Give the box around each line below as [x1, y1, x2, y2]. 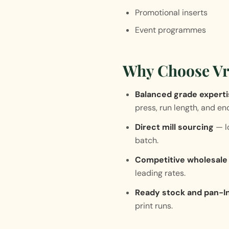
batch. [135, 135, 158, 146]
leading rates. [135, 168, 186, 178]
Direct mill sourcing [135, 122, 214, 132]
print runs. [135, 200, 173, 211]
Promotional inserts [135, 7, 208, 18]
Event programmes [135, 25, 206, 35]
